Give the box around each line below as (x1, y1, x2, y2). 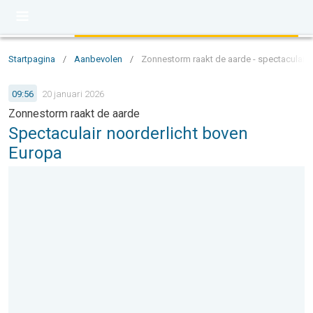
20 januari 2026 (42, 88, 104, 99)
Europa (8, 143, 62, 163)
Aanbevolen (74, 54, 122, 64)
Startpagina (8, 54, 55, 64)
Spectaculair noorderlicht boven (8, 124, 248, 143)
